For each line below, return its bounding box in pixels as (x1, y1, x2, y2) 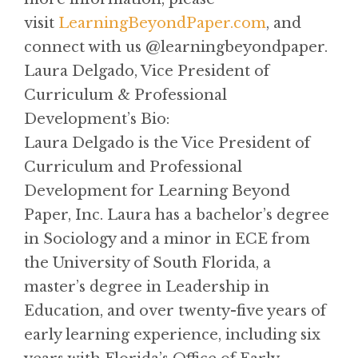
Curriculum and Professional (24, 157, 242, 176)
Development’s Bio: (24, 109, 169, 128)
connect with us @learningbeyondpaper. (24, 38, 328, 56)
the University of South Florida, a (24, 253, 271, 272)
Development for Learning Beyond (24, 181, 290, 200)
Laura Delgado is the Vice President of (24, 133, 310, 152)
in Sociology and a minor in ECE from (24, 229, 310, 248)
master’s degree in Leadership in (24, 277, 269, 296)
